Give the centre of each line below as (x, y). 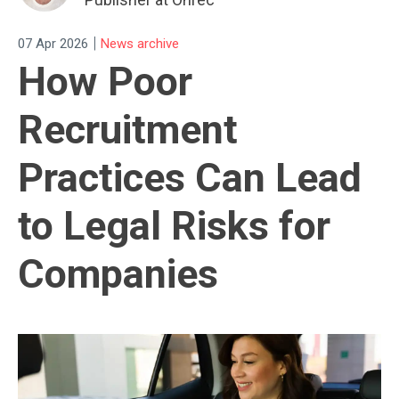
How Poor (105, 82)
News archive (140, 43)
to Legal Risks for (174, 226)
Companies (118, 274)
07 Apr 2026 (53, 43)
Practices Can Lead (190, 178)
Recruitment (128, 130)
